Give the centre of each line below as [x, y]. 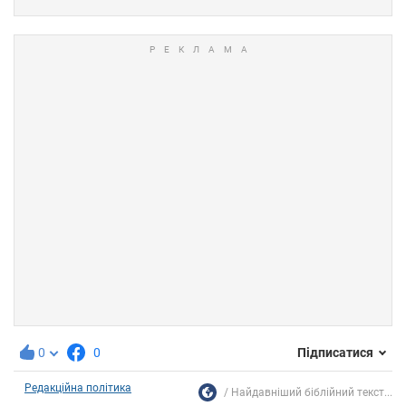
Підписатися [335, 353]
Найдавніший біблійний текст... [312, 392]
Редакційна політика [78, 387]
